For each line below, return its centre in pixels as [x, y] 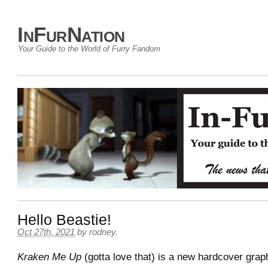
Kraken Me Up [49, 257]
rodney [102, 232]
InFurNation [71, 34]
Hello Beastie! [64, 220]
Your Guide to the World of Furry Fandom [89, 49]
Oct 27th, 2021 [46, 232]
